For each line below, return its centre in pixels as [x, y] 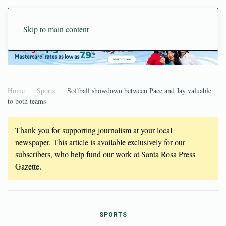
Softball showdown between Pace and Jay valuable [139, 90]
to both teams [27, 101]
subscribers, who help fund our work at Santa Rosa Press [105, 154]
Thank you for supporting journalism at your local [94, 130]
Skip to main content [56, 29]
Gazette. [28, 166]
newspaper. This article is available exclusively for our [100, 142]
